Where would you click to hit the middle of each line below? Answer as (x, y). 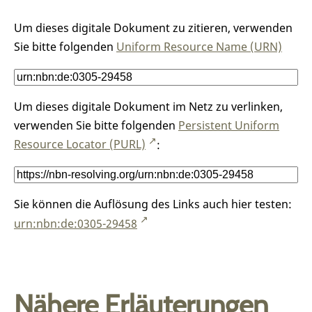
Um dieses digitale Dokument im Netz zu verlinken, (148, 106)
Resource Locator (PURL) (80, 145)
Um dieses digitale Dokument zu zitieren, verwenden (153, 28)
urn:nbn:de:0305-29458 (76, 223)
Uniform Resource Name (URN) (199, 46)
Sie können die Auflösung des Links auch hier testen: (153, 204)
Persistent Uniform (229, 125)
